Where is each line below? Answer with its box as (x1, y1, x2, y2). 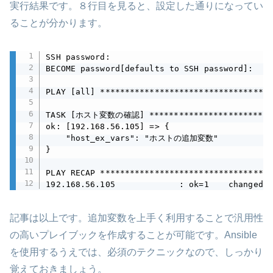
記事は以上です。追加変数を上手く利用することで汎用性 (10, 212, 263, 223)
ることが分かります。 (10, 17, 107, 28)
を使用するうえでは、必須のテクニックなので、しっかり (10, 246, 263, 257)
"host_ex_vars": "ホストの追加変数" (46, 133, 219, 143)
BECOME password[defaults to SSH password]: (46, 63, 253, 73)
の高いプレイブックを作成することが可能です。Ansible (10, 229, 257, 240)
